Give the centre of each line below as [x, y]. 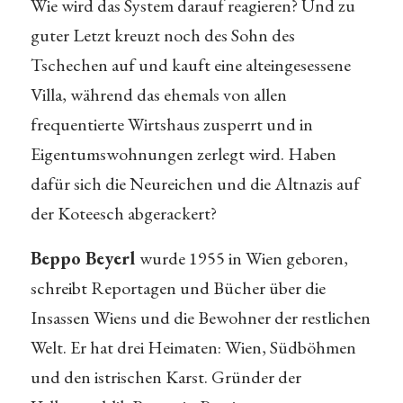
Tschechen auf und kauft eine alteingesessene [190, 65]
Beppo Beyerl [85, 258]
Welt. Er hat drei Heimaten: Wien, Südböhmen [193, 347]
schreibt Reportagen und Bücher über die [178, 288]
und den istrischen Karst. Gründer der [166, 377]
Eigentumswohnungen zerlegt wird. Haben [183, 154]
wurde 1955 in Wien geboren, [243, 258]
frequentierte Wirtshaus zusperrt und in [171, 124]
